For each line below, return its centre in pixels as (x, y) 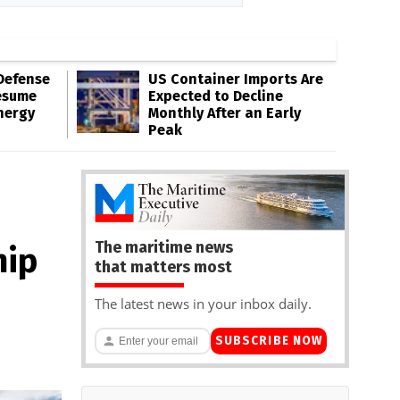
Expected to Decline (216, 96)
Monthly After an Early (225, 113)
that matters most (163, 267)
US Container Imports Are (236, 79)
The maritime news (164, 247)
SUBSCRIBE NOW (269, 341)
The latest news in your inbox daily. (203, 303)
